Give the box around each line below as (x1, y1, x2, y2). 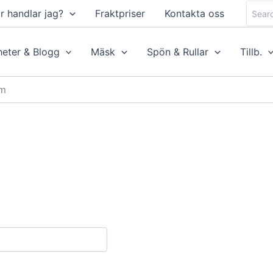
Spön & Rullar (147, 46, 209, 58)
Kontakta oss (164, 7, 224, 19)
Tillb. (239, 46, 262, 58)
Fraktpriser (94, 7, 145, 19)
